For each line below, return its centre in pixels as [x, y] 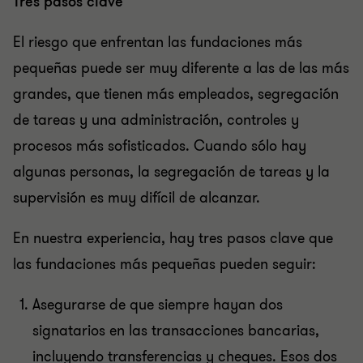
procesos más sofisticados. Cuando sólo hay [160, 146]
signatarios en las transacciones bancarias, [176, 331]
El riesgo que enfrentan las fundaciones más [158, 42]
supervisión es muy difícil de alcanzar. [137, 198]
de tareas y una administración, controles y [156, 120]
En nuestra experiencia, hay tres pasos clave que [173, 238]
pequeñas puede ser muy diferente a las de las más [181, 68]
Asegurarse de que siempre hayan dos [158, 305]
